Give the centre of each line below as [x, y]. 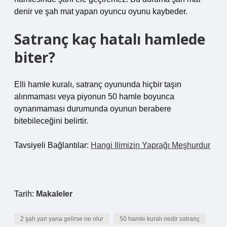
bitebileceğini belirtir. [51, 121]
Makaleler [54, 194]
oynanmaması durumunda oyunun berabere [93, 109]
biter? [35, 57]
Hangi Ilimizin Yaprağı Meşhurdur [150, 145]
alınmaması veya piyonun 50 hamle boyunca [94, 97]
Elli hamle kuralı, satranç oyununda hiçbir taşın [98, 84]
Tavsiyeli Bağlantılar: [52, 145]
